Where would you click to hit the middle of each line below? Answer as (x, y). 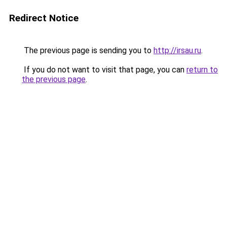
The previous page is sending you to (88, 50)
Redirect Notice (44, 18)
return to (202, 70)
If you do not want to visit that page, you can (104, 70)
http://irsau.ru (177, 50)
